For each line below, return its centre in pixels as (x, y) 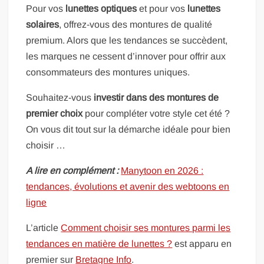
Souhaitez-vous (60, 98)
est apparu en (202, 244)
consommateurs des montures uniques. (108, 72)
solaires (43, 24)
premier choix (55, 113)
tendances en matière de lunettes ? (99, 244)
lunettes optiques (101, 9)
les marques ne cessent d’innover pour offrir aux (126, 56)
